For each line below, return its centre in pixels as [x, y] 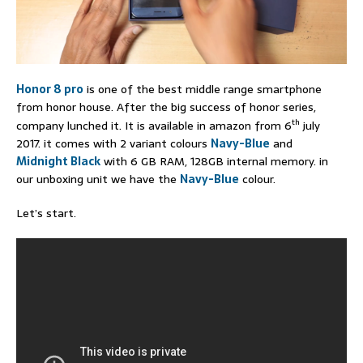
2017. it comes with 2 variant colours [113, 143]
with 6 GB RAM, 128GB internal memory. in [214, 161]
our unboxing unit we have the [98, 179]
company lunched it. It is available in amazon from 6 [154, 125]
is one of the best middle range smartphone [203, 90]
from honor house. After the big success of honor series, [166, 107]
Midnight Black [58, 161]
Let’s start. [46, 213]
